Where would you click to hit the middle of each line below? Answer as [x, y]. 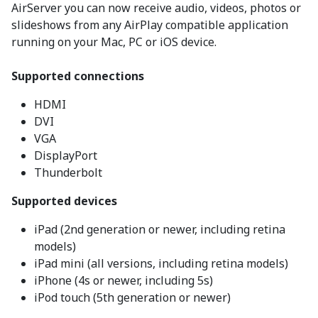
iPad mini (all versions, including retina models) [161, 264]
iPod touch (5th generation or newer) [132, 298]
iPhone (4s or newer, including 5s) [124, 281]
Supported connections [78, 76]
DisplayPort [66, 156]
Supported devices [64, 201]
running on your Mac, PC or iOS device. [114, 42]
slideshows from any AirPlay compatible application [150, 25]
